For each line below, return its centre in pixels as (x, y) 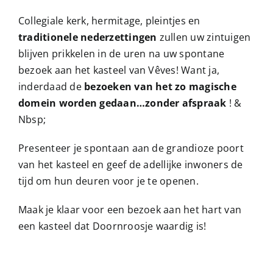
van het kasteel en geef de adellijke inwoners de (130, 164)
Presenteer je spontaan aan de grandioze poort (131, 148)
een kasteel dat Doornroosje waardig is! (112, 226)
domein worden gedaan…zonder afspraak (123, 103)
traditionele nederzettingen (89, 37)
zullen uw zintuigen (205, 37)
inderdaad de (51, 86)
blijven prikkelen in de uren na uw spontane (121, 53)
